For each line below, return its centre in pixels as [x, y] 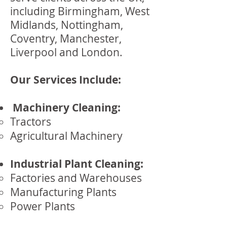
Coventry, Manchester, [66, 39]
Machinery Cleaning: [65, 108]
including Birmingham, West [80, 11]
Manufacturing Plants [63, 192]
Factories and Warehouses [76, 178]
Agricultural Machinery [66, 136]
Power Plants [43, 206]
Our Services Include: [66, 80]
